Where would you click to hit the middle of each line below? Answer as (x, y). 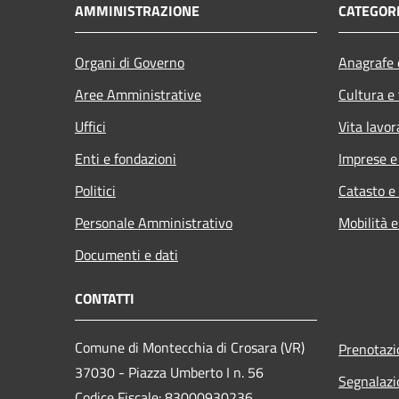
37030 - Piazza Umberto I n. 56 (169, 372)
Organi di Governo (130, 62)
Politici (95, 190)
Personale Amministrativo (154, 222)
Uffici (90, 126)
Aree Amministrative (138, 94)
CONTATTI (105, 298)
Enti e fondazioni (126, 158)
